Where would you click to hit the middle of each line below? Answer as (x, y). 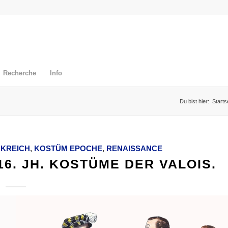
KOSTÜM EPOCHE (68, 148)
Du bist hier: (194, 101)
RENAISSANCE (134, 148)
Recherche (20, 73)
